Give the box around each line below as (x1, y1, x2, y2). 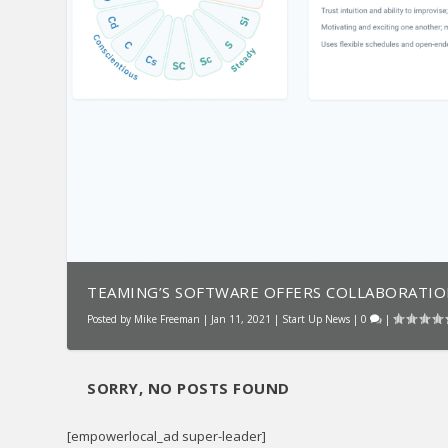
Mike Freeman (134, 312, 201, 327)
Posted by (87, 312, 135, 327)
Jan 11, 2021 (211, 312, 272, 327)
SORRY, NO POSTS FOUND (87, 378, 290, 399)
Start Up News (282, 312, 351, 327)
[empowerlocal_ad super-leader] (67, 427, 267, 446)
